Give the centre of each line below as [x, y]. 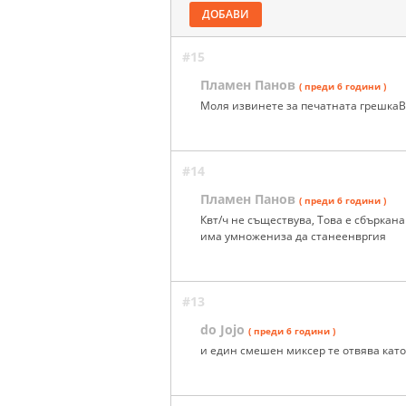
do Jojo [222, 329]
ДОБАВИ [226, 14]
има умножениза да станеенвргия [293, 236]
